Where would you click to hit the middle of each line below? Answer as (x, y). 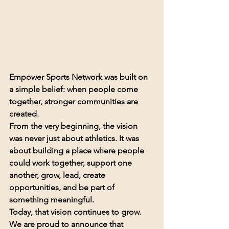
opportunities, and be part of (63, 188)
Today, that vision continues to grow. (75, 212)
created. (24, 114)
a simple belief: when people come (75, 89)
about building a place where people (78, 151)
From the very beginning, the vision (74, 126)
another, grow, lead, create (58, 175)
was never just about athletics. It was (75, 139)
